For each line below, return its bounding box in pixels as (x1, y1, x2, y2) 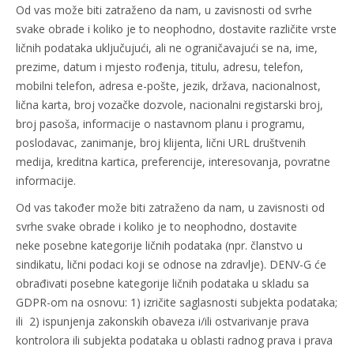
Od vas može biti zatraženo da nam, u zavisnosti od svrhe (16, 2, 312, 17)
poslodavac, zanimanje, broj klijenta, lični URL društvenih (16, 135, 306, 150)
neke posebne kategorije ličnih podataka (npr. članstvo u (16, 238, 303, 253)
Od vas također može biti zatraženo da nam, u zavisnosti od (16, 200, 325, 215)
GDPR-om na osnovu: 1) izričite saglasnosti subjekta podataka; (16, 295, 337, 310)
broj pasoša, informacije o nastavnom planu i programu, (16, 116, 305, 131)
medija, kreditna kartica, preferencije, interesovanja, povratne (16, 154, 330, 169)
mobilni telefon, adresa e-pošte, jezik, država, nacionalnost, (16, 78, 321, 93)
